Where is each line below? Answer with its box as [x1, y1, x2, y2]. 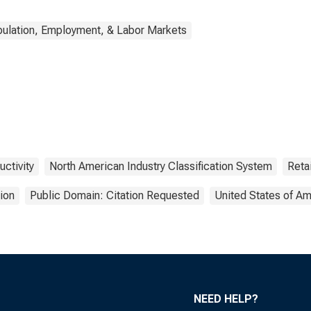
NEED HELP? [194, 292, 258, 305]
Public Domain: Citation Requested [30, 189, 199, 202]
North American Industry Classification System [49, 160, 272, 173]
